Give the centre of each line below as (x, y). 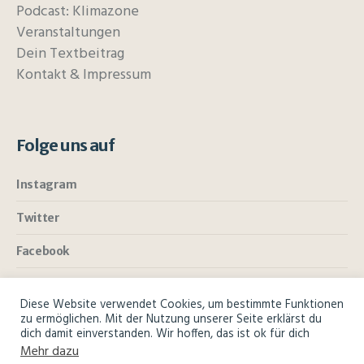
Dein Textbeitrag (71, 54)
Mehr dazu (50, 352)
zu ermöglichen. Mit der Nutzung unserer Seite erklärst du (171, 320)
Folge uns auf (66, 145)
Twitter (38, 218)
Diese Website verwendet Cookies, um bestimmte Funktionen (182, 305)
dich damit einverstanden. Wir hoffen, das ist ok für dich (165, 334)
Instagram (47, 185)
